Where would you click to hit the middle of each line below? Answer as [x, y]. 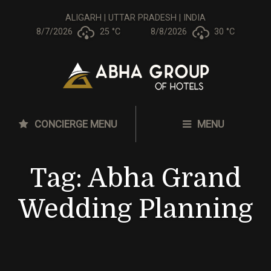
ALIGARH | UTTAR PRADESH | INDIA [135, 18]
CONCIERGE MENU [74, 124]
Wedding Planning [135, 209]
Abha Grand [164, 178]
